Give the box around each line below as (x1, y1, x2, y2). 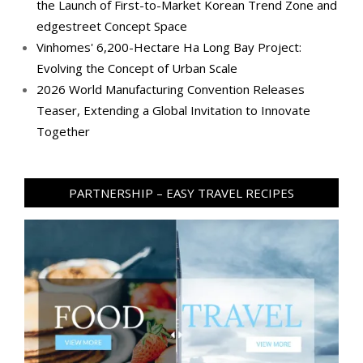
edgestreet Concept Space (36, 17, 187, 34)
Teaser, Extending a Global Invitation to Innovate (36, 101, 310, 118)
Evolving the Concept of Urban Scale (36, 59, 237, 76)
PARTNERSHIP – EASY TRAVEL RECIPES (69, 184, 294, 201)
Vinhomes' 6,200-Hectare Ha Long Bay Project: (36, 38, 301, 55)
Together (36, 122, 90, 139)
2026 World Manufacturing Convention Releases (36, 80, 305, 97)
